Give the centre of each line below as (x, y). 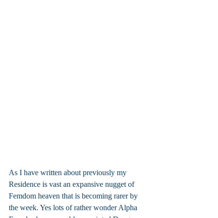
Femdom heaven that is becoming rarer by (74, 196)
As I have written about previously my (69, 172)
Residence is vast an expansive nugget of (73, 184)
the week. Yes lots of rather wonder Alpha (74, 207)
